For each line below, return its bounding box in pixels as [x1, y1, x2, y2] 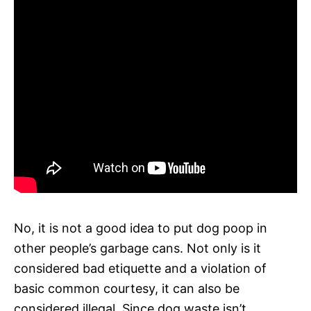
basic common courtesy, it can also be [14, 280, 239, 296]
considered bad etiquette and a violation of [14, 260, 267, 276]
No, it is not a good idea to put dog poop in [14, 220, 267, 235]
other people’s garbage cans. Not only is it [14, 240, 261, 255]
